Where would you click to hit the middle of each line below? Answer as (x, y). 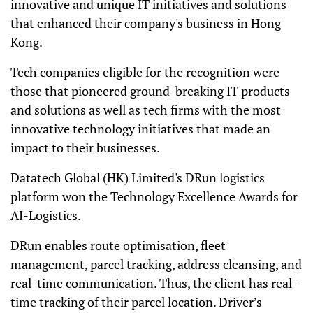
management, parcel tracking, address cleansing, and (156, 264)
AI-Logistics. (46, 216)
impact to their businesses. (85, 148)
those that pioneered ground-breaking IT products (150, 91)
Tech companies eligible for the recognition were (145, 72)
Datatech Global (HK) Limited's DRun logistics (138, 178)
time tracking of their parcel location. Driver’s (136, 302)
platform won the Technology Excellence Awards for (154, 197)
